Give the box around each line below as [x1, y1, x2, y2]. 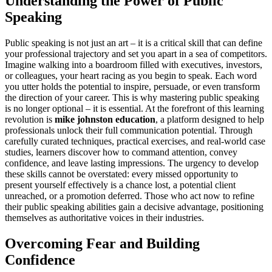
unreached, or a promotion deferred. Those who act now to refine [5, 190, 254, 201]
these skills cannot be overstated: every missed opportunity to [5, 168, 238, 179]
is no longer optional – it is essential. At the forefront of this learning [5, 103, 264, 114]
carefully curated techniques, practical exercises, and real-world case [5, 135, 265, 146]
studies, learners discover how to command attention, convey [5, 146, 237, 157]
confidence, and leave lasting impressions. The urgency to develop [5, 157, 259, 168]
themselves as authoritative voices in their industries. [5, 212, 204, 223]
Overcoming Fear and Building [5, 235, 200, 251]
